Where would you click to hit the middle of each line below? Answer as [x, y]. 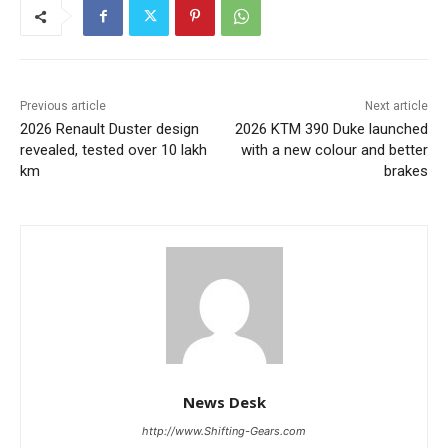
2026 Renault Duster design [109, 129]
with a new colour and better [334, 150]
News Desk [224, 402]
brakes [405, 171]
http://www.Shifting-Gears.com [224, 431]
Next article [396, 106]
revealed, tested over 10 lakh [113, 150]
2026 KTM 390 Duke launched [331, 129]
